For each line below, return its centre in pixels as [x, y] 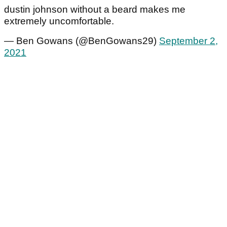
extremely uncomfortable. [59, 21]
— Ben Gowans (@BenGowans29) [82, 41]
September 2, [188, 41]
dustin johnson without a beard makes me [95, 10]
